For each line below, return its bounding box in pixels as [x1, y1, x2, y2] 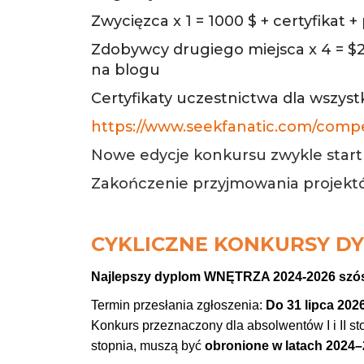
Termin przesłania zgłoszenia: [90, 298, 266, 312]
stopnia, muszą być [90, 339, 205, 353]
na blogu [90, 61, 160, 79]
